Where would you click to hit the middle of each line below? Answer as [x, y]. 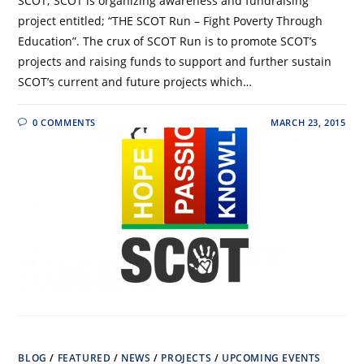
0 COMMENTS [65, 122]
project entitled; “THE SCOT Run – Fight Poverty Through [171, 20]
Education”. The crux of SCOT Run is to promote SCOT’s [168, 41]
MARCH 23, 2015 [308, 122]
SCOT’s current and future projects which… [135, 81]
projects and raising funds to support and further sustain [175, 61]
